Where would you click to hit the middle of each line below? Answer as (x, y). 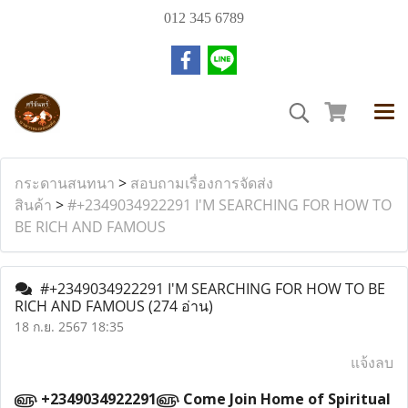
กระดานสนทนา (65, 183)
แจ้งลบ (372, 362)
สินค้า (33, 205)
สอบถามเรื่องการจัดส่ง (202, 183)
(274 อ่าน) (181, 306)
